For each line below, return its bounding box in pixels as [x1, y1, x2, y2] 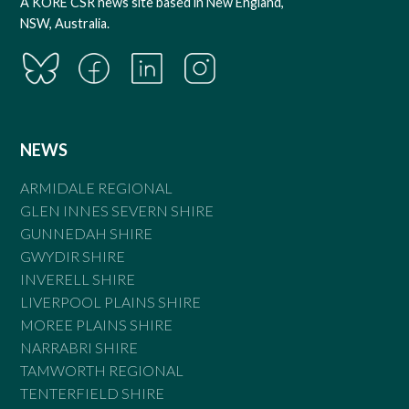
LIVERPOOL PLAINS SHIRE [20, 292, 202, 310]
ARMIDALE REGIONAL [20, 178, 173, 196]
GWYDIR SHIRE [20, 246, 126, 265]
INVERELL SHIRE [20, 269, 136, 288]
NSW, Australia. [20, 16, 110, 32]
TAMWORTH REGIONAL [20, 361, 184, 379]
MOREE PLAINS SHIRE [20, 315, 173, 333]
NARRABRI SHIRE [20, 338, 139, 356]
